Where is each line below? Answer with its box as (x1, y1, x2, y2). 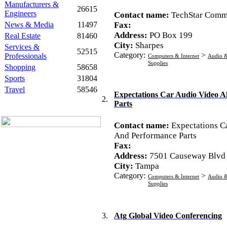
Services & (5, 43, 40, 51)
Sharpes (135, 41, 164, 50)
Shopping (5, 63, 35, 71)
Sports (5, 74, 25, 83)
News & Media (5, 20, 54, 29)
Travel (5, 85, 25, 94)
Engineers (5, 9, 36, 18)
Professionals (5, 52, 47, 60)
